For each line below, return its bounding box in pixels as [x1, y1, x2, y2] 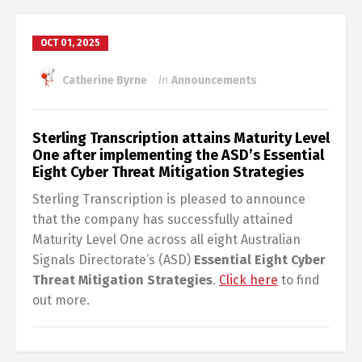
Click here [219, 272, 278, 288]
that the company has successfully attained [32, 212, 293, 228]
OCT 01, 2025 [40, 37, 100, 49]
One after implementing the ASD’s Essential [32, 146, 324, 165]
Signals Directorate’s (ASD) [32, 252, 194, 268]
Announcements [171, 73, 257, 87]
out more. [32, 293, 90, 309]
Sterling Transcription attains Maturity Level [32, 129, 330, 148]
